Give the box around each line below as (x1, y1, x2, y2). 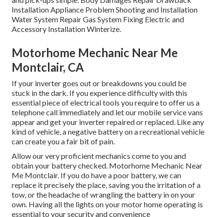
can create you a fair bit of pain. (12, 137, 115, 146)
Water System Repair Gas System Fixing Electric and (12, 15, 184, 24)
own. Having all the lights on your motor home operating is (12, 200, 203, 209)
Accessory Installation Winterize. (12, 24, 121, 34)
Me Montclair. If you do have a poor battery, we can (12, 170, 181, 180)
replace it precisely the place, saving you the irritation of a (12, 180, 201, 190)
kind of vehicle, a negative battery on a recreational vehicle (12, 127, 204, 137)
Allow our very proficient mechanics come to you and (12, 151, 186, 161)
